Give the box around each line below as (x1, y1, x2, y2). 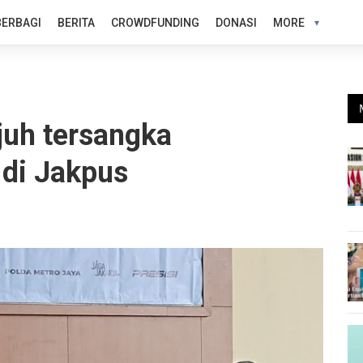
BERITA (57, 15, 95, 29)
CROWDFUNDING (110, 15, 199, 29)
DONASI (215, 15, 257, 29)
